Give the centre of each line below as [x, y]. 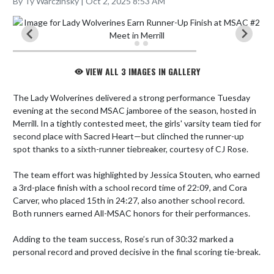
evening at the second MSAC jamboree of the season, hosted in [135, 110]
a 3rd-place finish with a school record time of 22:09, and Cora [130, 187]
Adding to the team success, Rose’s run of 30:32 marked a [123, 239]
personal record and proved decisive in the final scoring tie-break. [137, 251]
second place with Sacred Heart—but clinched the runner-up [128, 136]
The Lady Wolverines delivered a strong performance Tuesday [131, 97]
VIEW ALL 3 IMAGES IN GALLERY [141, 71]
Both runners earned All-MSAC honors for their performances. [131, 213]
